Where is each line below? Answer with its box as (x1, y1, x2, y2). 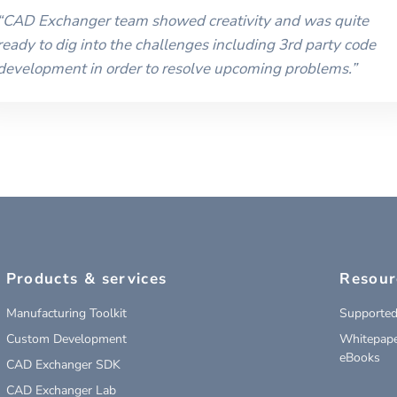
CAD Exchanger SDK (5, 355, 121, 373)
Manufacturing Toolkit (5, 304, 127, 322)
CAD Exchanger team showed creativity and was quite (3, 10, 370, 31)
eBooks (339, 348, 381, 366)
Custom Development (5, 330, 127, 347)
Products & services (5, 268, 167, 289)
